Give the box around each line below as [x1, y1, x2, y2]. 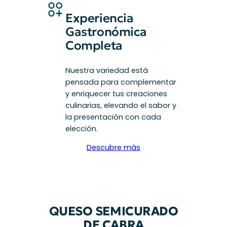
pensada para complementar [65, 77, 177, 87]
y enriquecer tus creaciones [65, 88, 168, 99]
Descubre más [87, 142, 140, 153]
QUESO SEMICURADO [49, 203, 178, 219]
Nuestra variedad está [65, 65, 148, 75]
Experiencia [65, 10, 134, 26]
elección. [65, 123, 98, 134]
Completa [65, 37, 123, 53]
